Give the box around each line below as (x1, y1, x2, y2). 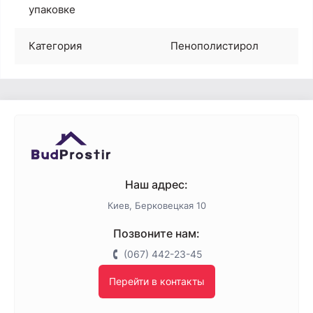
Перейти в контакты (108, 275, 205, 287)
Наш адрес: (125, 177, 188, 191)
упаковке (29, 2, 75, 16)
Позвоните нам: (113, 226, 200, 240)
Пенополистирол (170, 38, 259, 52)
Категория (29, 38, 82, 52)
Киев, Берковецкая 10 (107, 199, 206, 211)
